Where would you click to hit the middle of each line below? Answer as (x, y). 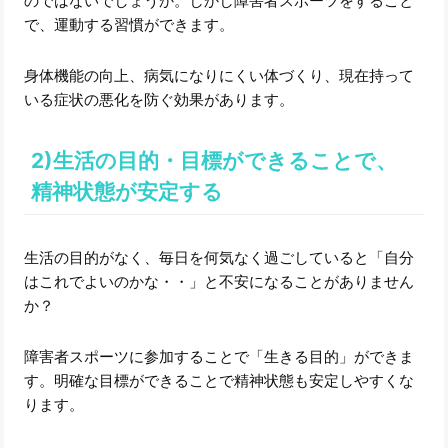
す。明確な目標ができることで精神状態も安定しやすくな (219, 380)
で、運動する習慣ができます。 (129, 25)
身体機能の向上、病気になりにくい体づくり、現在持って (219, 76)
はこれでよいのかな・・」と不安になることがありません (219, 281)
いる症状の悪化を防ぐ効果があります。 (159, 100)
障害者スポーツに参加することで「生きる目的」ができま (219, 356)
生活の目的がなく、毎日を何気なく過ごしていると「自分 (219, 257)
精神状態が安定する (126, 192)
